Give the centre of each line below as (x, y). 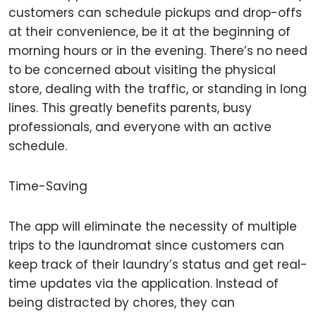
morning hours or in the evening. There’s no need (158, 51)
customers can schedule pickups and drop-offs (155, 13)
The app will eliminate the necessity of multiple (153, 226)
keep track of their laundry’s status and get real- (158, 265)
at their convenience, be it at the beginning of (150, 32)
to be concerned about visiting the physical (142, 70)
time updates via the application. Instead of (144, 284)
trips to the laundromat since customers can (146, 245)
